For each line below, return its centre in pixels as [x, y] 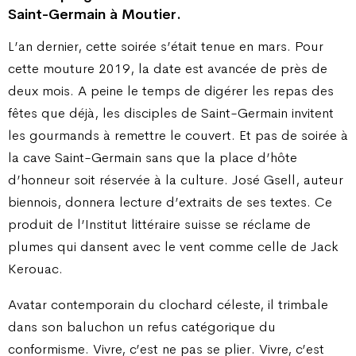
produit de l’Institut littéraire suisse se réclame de [159, 224]
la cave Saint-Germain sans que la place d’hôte [153, 158]
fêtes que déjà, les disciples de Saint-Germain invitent [171, 113]
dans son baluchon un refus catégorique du [142, 327]
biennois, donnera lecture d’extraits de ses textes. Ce [170, 202]
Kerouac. [35, 269]
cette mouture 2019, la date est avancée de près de [168, 69]
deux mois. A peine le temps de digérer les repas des [171, 91]
